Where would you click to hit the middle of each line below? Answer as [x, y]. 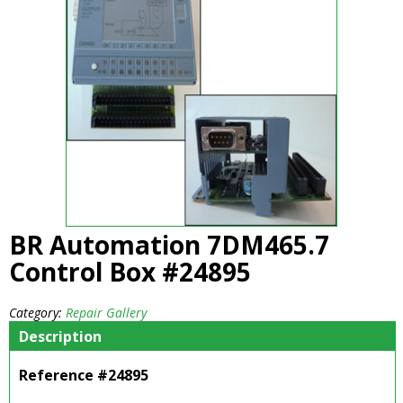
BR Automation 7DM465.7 [169, 245]
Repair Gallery [106, 313]
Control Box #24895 [130, 272]
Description [60, 337]
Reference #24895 [84, 376]
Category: [37, 313]
